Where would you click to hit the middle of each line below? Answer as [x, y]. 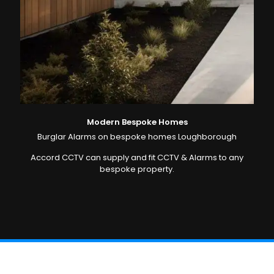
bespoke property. [137, 169]
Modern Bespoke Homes [137, 122]
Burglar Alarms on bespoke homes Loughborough [137, 137]
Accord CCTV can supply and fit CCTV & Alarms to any [137, 158]
